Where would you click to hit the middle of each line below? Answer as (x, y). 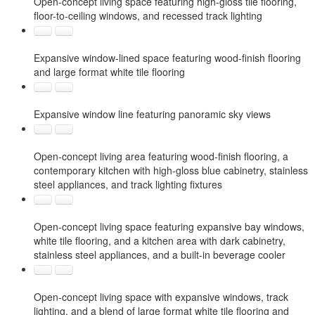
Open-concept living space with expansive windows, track (161, 297)
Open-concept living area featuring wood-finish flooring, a (161, 156)
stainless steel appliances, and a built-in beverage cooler (160, 255)
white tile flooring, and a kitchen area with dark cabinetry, (160, 240)
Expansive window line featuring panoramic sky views (152, 114)
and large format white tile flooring (109, 72)
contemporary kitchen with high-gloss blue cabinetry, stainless (171, 170)
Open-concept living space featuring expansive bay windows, (169, 226)
